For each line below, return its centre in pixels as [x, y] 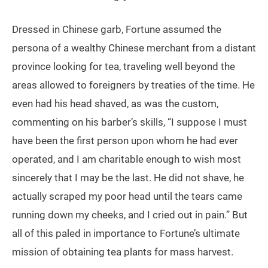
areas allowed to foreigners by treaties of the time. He [133, 85]
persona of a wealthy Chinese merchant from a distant [134, 48]
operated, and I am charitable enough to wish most [127, 159]
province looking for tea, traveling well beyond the [124, 67]
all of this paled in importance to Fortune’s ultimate [126, 234]
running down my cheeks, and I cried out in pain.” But [130, 215]
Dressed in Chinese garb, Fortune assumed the [117, 30]
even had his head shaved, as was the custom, [115, 104]
